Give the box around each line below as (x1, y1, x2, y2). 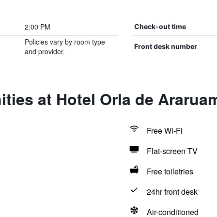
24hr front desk (146, 186, 198, 197)
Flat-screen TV (146, 145, 198, 156)
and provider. (24, 46, 65, 56)
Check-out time (134, 22, 186, 31)
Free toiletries (146, 166, 193, 177)
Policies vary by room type (24, 37, 105, 46)
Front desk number (134, 42, 197, 50)
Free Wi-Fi (146, 125, 183, 136)
